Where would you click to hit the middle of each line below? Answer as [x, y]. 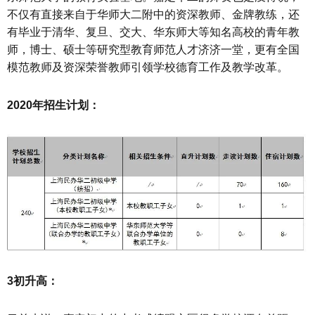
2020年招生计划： [53, 105]
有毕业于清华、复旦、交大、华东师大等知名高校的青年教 [153, 32]
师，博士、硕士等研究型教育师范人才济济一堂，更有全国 [153, 50]
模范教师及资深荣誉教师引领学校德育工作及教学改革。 [148, 67]
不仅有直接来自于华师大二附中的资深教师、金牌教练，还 [153, 15]
